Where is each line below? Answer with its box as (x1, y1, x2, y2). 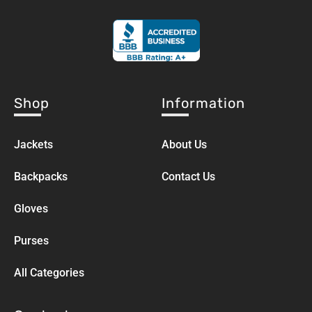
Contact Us (162, 170, 216, 184)
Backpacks (13, 170, 68, 184)
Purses (13, 234, 49, 248)
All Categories (13, 266, 84, 280)
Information (162, 95, 246, 112)
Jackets (13, 138, 53, 152)
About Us (162, 138, 208, 152)
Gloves (13, 202, 48, 216)
